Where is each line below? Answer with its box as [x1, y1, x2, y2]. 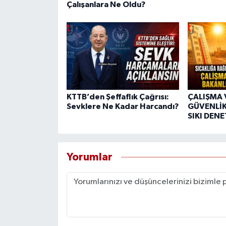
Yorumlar [66, 152, 112, 163]
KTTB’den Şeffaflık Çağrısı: [66, 92, 169, 101]
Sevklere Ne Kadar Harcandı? [66, 102, 179, 110]
